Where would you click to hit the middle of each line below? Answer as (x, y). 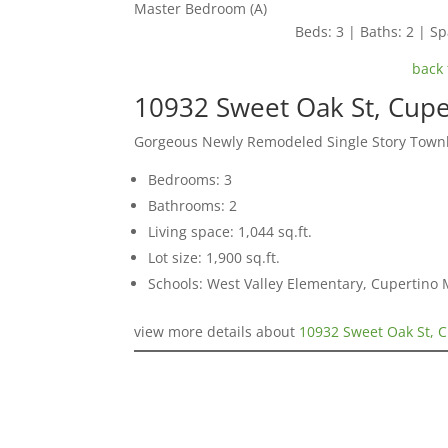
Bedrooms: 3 (190, 180)
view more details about (217, 332)
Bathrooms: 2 (193, 206)
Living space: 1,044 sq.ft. (230, 232)
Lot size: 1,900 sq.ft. (214, 258)
